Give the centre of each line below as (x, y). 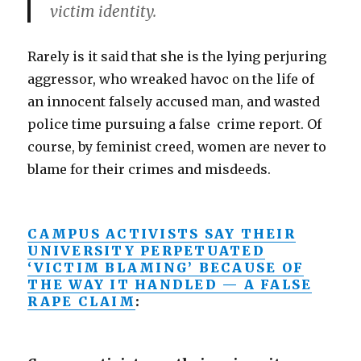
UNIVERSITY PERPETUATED (146, 251)
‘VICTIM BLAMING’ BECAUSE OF (166, 268)
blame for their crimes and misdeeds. (149, 169)
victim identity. (104, 11)
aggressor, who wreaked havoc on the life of (171, 79)
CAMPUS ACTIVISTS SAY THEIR (162, 234)
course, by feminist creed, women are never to (177, 147)
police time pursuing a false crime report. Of (175, 124)
